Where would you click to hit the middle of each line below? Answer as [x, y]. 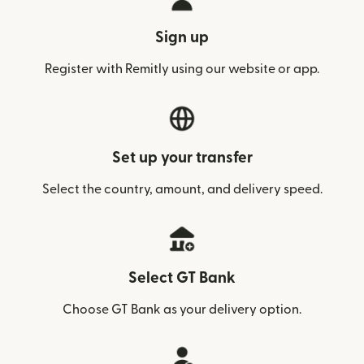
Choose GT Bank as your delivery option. [182, 310]
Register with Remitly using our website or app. [182, 69]
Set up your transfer [182, 158]
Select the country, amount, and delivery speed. [182, 189]
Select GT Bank [182, 278]
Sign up [182, 38]
